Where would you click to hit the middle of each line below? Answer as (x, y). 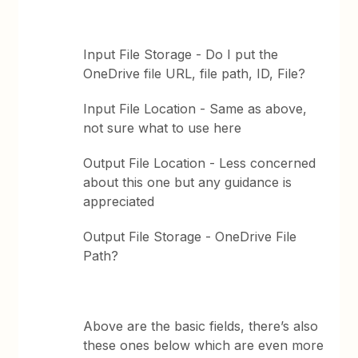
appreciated (119, 201)
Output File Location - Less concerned (200, 163)
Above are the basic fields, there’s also (201, 326)
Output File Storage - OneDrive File (190, 237)
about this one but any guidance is (188, 182)
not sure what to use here (163, 128)
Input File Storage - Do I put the (181, 54)
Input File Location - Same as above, (195, 109)
